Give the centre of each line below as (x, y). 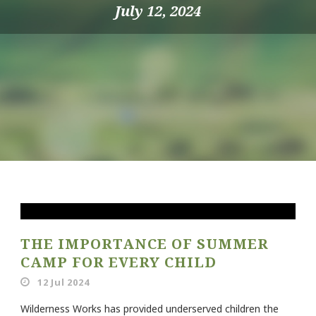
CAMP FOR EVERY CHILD (119, 262)
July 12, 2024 (158, 11)
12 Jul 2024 (63, 282)
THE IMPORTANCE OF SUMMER (145, 244)
